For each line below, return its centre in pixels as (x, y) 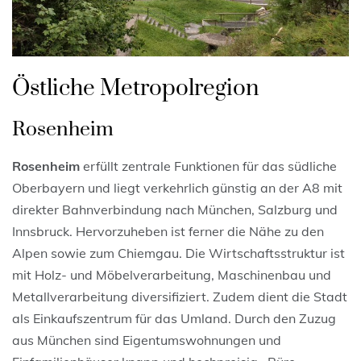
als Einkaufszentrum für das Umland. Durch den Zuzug (174, 318)
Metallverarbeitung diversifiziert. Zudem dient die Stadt (180, 296)
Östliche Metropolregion (136, 88)
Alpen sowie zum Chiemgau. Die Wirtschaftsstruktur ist (178, 253)
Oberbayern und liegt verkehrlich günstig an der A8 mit (177, 187)
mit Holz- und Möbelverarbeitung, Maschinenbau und (172, 274)
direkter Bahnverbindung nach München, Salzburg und (175, 209)
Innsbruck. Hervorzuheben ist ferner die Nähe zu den (168, 231)
